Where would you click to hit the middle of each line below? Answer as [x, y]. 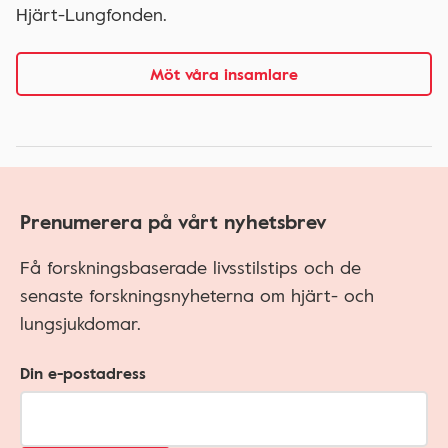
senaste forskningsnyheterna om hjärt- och [197, 294]
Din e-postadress [83, 372]
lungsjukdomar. [80, 322]
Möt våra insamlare [224, 73]
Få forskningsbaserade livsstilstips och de [190, 266]
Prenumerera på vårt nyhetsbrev [173, 220]
